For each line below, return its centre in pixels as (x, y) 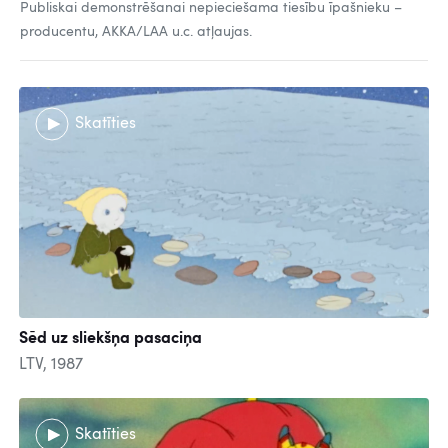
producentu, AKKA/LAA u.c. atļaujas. (136, 32)
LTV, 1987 (51, 364)
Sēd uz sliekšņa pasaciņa (110, 338)
